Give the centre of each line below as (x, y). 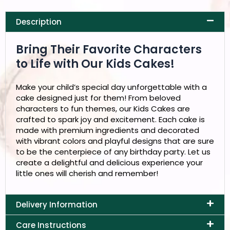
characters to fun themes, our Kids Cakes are (103, 108)
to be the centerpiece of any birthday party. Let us (113, 151)
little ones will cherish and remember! (87, 173)
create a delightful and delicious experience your (109, 162)
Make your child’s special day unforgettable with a (111, 87)
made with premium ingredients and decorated (108, 130)
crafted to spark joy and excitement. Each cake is (110, 119)
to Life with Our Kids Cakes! (95, 64)
